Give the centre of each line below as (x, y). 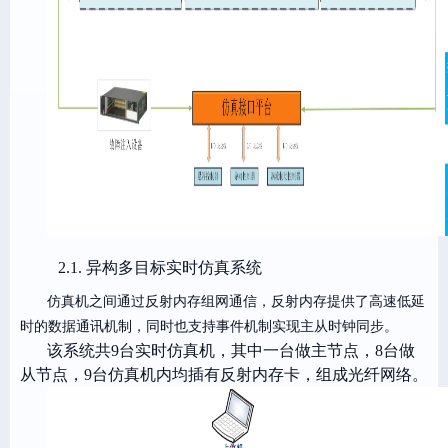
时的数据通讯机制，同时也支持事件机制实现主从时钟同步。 (209, 326)
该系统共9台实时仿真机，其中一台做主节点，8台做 (231, 350)
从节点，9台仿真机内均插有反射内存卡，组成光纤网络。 (224, 374)
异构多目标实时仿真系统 (174, 267)
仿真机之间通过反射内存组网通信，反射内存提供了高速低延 (236, 301)
